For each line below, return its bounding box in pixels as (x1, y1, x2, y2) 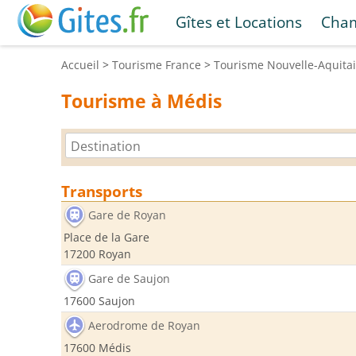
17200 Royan (64, 246, 131, 261)
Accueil (61, 57, 99, 72)
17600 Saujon (64, 293, 135, 308)
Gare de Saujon (88, 271, 170, 287)
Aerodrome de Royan (88, 318, 200, 334)
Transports (61, 181, 142, 201)
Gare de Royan (88, 207, 166, 223)
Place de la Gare (64, 230, 149, 245)
